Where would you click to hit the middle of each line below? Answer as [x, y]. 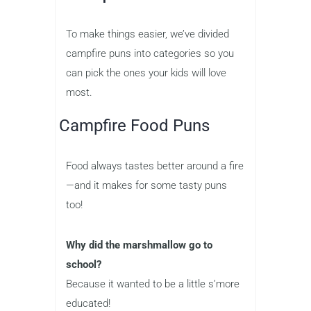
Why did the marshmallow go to [139, 245]
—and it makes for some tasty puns [146, 186]
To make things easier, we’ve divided [148, 34]
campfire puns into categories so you [150, 54]
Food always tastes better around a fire [155, 166]
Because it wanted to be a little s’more [153, 284]
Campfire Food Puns [134, 126]
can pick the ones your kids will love [146, 73]
